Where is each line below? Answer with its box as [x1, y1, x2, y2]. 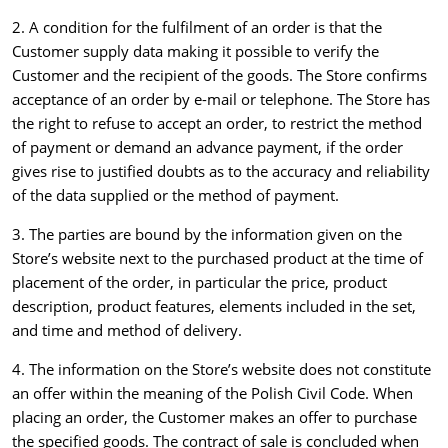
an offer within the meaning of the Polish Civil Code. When [12, 383, 413, 404]
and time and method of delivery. [12, 320, 242, 341]
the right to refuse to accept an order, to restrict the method [12, 113, 422, 134]
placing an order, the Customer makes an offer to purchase [12, 407, 417, 428]
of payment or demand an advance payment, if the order [12, 137, 403, 158]
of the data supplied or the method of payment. [12, 185, 339, 206]
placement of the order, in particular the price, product [12, 272, 387, 293]
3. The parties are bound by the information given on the [12, 224, 402, 245]
